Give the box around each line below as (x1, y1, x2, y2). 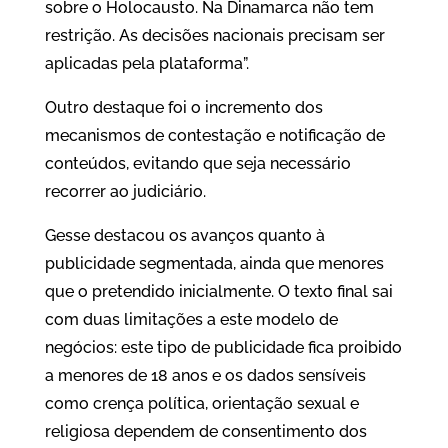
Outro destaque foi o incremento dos (44, 98, 323, 118)
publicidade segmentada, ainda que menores (44, 254, 384, 274)
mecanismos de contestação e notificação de (44, 126, 385, 146)
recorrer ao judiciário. (44, 182, 206, 202)
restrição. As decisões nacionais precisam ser (44, 26, 385, 46)
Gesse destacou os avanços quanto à (44, 226, 325, 246)
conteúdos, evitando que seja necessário (44, 154, 351, 174)
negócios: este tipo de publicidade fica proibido (44, 338, 402, 358)
